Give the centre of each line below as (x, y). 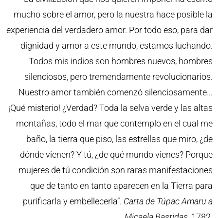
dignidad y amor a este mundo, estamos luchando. (116, 46)
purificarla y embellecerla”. (73, 201)
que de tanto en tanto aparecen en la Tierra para (121, 186)
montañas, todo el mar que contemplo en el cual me (114, 124)
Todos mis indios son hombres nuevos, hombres (120, 61)
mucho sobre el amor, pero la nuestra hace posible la (113, 15)
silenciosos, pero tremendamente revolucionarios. (118, 77)
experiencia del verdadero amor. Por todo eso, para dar (109, 30)
